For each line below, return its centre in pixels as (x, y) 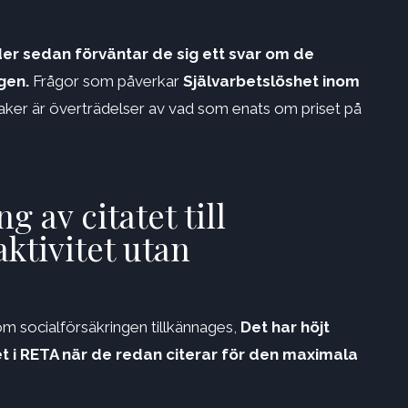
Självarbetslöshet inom (271, 82)
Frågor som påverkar (106, 82)
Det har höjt (285, 327)
